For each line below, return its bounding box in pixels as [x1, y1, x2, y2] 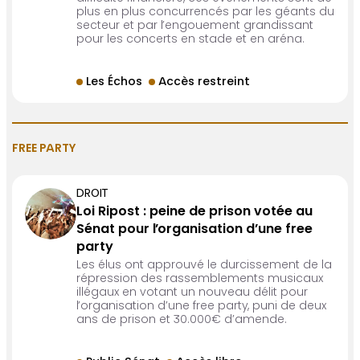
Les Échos [86, 77, 143, 89]
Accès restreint [158, 77, 251, 89]
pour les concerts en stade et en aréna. [76, 35, 305, 47]
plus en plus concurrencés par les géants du [76, 7, 335, 19]
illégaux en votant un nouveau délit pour [76, 288, 309, 300]
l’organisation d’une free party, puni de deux [76, 301, 327, 313]
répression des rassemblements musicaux [76, 274, 324, 286]
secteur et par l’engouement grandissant [76, 21, 314, 33]
